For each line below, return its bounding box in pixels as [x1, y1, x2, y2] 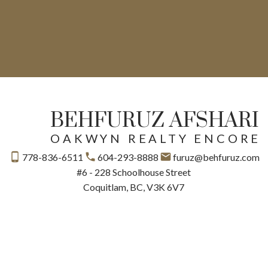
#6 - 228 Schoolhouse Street [77, 166, 191, 178]
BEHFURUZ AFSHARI [50, 107, 260, 134]
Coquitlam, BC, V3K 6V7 [83, 181, 185, 193]
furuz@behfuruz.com [173, 151, 260, 163]
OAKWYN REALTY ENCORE [50, 130, 261, 145]
